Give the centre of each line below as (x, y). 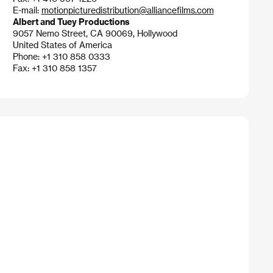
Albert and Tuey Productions (71, 22)
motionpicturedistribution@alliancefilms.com (127, 10)
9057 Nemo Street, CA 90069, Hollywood (95, 34)
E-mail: (27, 10)
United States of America (62, 45)
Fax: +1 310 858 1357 (55, 68)
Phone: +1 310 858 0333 (61, 57)
